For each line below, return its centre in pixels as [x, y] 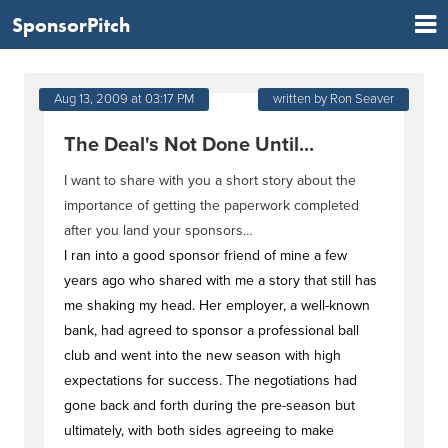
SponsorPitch [71, 24]
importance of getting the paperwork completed [211, 205]
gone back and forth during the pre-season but [209, 405]
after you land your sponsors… [158, 230]
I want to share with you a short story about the [210, 180]
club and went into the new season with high [202, 355]
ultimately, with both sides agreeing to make [199, 430]
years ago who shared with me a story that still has [220, 280]
